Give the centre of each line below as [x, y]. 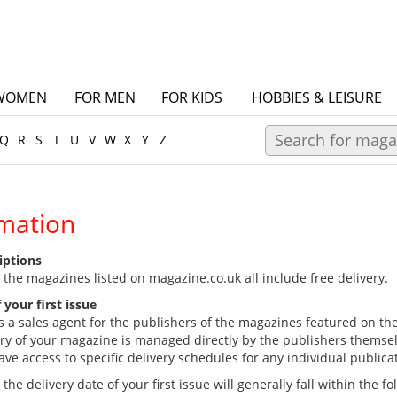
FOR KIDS [191, 97]
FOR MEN [105, 97]
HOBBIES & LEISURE [317, 97]
